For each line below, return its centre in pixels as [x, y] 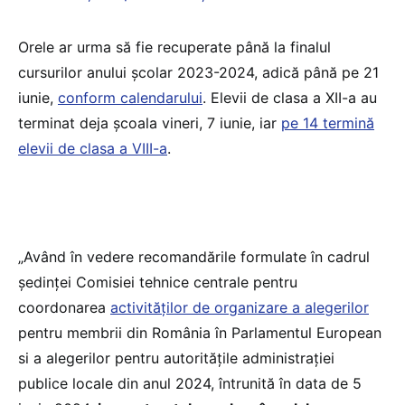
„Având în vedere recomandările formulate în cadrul [194, 257]
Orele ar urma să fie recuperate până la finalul [174, 47]
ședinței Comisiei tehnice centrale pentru [158, 283]
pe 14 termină [328, 123]
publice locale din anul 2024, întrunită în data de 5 [190, 384]
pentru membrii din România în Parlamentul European [200, 333]
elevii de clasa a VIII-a [93, 149]
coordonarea [64, 308]
